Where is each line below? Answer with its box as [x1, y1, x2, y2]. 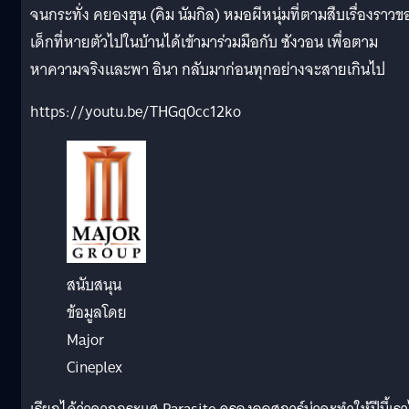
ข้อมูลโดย [67, 299, 127, 326]
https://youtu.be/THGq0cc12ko [30, 98, 241, 125]
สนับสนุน [67, 271, 121, 299]
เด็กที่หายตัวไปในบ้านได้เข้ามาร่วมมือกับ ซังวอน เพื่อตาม [30, 28, 378, 56]
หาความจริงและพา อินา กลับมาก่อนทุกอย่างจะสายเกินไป [30, 56, 385, 83]
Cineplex [67, 353, 122, 381]
